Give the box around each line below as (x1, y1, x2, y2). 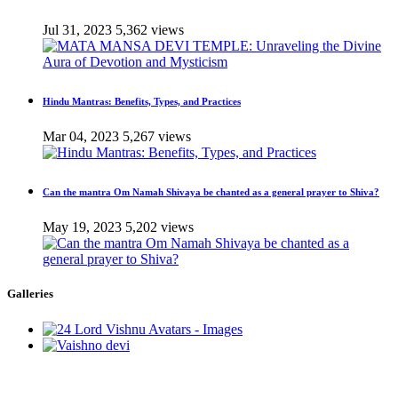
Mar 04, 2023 (43, 129, 119, 145)
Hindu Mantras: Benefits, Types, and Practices (43, 96, 241, 107)
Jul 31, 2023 (43, 22, 112, 38)
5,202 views (125, 219, 194, 235)
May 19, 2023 (43, 219, 122, 235)
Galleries (7, 287, 53, 301)
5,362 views (115, 22, 184, 38)
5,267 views (123, 129, 191, 145)
